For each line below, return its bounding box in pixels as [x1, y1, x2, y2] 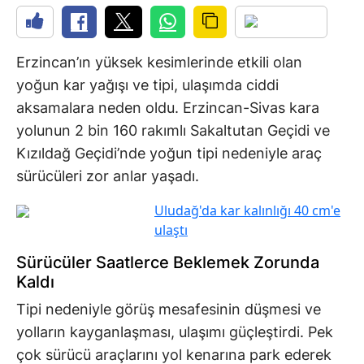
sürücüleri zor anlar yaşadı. [16, 167, 199, 184]
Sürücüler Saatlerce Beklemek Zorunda [16, 252, 319, 272]
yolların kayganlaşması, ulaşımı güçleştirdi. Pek [16, 323, 333, 340]
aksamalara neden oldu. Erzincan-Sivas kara [16, 98, 319, 116]
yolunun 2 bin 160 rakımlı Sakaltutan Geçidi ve [16, 121, 330, 139]
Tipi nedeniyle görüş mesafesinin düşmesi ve [16, 300, 321, 318]
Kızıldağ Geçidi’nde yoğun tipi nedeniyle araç [16, 144, 322, 162]
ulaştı [154, 220, 188, 239]
